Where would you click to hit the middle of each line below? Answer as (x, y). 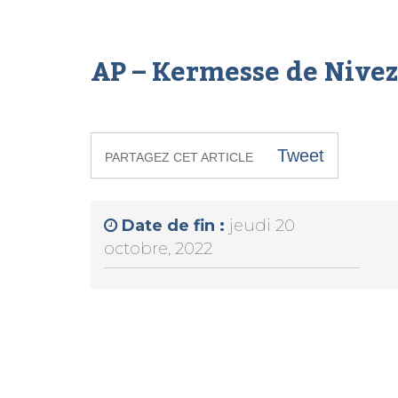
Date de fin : (175, 226)
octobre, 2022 (158, 249)
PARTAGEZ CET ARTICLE (179, 157)
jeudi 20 (262, 226)
